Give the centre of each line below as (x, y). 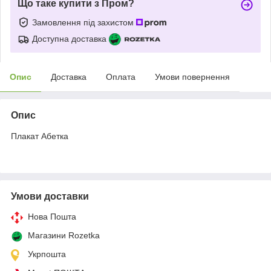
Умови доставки (50, 196)
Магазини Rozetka (64, 235)
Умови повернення (192, 77)
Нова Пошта (52, 216)
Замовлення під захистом (84, 22)
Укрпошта (47, 254)
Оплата (121, 77)
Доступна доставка (69, 38)
